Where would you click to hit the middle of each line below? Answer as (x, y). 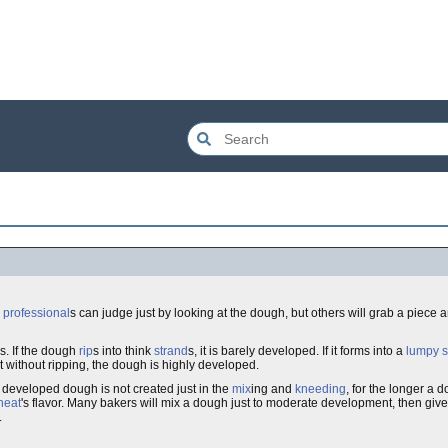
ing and (273, 389)
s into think (123, 351)
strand (171, 351)
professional (36, 313)
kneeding (320, 389)
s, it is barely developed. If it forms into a (297, 351)
